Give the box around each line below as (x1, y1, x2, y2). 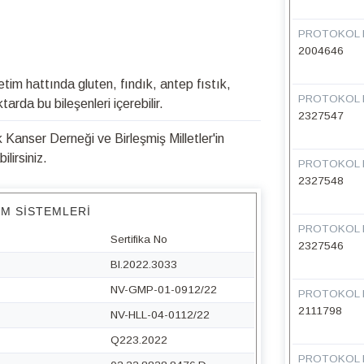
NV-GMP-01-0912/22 (110, 284, 217, 296)
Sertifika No (110, 233, 167, 245)
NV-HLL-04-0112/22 (110, 309, 210, 321)
